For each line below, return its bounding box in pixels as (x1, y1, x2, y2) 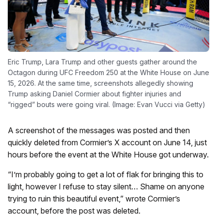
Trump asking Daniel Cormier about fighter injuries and (8, 89, 181, 98)
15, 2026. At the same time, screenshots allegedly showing (8, 78, 193, 87)
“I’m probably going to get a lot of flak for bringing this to (8, 169, 203, 179)
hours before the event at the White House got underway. (8, 149, 209, 159)
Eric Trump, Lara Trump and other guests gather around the (8, 57, 197, 66)
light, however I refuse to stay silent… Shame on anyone (8, 181, 204, 191)
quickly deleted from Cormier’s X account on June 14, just (8, 137, 207, 147)
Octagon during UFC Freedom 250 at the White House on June (8, 68, 209, 77)
